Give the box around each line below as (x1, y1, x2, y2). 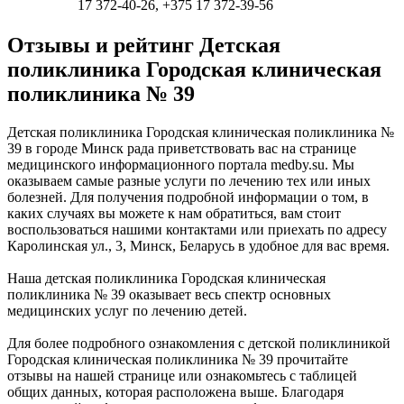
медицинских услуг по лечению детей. (7, 303, 247, 319)
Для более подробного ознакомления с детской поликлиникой (7, 335, 390, 352)
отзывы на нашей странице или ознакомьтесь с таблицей (7, 368, 357, 384)
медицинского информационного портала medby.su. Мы (7, 157, 354, 173)
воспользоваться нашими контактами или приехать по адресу (7, 222, 387, 238)
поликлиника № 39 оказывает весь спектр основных (7, 287, 331, 303)
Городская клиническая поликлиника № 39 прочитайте (7, 352, 348, 368)
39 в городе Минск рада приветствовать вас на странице (7, 141, 356, 157)
